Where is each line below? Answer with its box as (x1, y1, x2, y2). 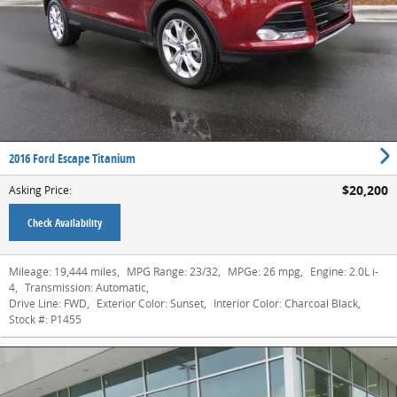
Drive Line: (9, 296, 61, 311)
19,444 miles (54, 264, 117, 279)
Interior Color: (214, 296, 282, 311)
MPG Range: (127, 264, 187, 279)
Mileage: (9, 264, 51, 279)
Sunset (170, 296, 204, 311)
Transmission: (25, 280, 93, 295)
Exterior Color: (97, 296, 167, 311)
